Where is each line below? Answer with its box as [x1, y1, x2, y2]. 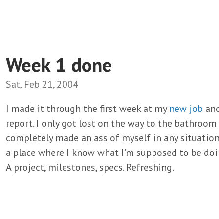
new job [169, 102, 203, 115]
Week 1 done [6, 51, 112, 77]
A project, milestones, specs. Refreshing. [6, 160, 174, 174]
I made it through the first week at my [6, 102, 169, 115]
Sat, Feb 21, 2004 [6, 77, 78, 90]
